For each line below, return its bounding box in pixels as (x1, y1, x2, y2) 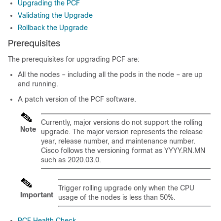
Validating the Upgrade (18, 11, 93, 20)
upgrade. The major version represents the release (41, 128, 203, 136)
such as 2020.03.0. (41, 156, 101, 164)
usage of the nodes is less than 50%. (58, 193, 176, 202)
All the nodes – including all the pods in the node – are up (18, 71, 203, 79)
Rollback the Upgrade (18, 24, 88, 32)
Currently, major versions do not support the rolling (41, 118, 203, 127)
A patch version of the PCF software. (18, 95, 136, 104)
